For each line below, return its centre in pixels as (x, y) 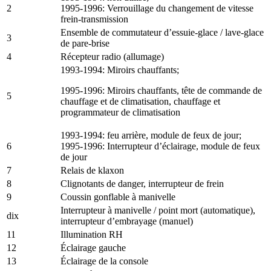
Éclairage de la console (104, 261)
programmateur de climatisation (120, 112)
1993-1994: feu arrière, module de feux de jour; (151, 135)
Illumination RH (92, 234)
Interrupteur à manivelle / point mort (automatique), (158, 210)
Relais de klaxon (92, 170)
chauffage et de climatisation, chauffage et (140, 101)
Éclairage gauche (93, 247)
